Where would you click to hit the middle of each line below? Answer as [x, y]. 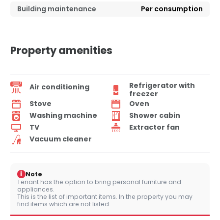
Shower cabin [155, 116]
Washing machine [63, 116]
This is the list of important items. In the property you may [105, 196]
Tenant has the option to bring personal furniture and [99, 182]
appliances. [36, 189]
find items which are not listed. [64, 204]
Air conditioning [59, 87]
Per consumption [172, 9]
